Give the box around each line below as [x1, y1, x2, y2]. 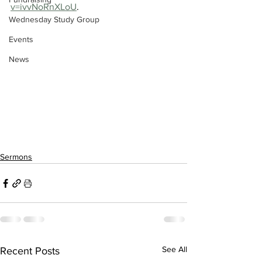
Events [9, 35, 33, 44]
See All [162, 244, 187, 254]
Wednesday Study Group [9, 15, 99, 24]
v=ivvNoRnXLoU [11, 2, 77, 12]
